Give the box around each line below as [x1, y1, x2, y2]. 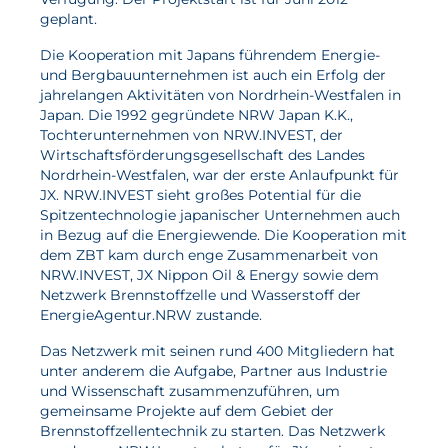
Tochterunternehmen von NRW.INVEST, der [40, 126, 343, 144]
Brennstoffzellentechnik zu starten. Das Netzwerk [40, 422, 385, 440]
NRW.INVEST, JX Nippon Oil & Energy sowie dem [40, 266, 379, 284]
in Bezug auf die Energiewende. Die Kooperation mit [40, 226, 407, 244]
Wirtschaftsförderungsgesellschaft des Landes [40, 146, 365, 164]
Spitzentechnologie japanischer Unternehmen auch [40, 206, 400, 224]
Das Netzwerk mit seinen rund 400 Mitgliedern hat [40, 342, 395, 360]
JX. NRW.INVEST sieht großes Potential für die [40, 186, 361, 204]
